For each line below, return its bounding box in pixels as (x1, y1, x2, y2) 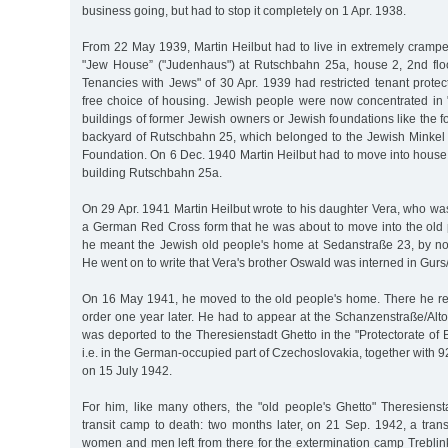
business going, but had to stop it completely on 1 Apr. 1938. (82, 3, 406, 18)
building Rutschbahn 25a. (82, 165, 222, 180)
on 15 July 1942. (82, 363, 172, 378)
